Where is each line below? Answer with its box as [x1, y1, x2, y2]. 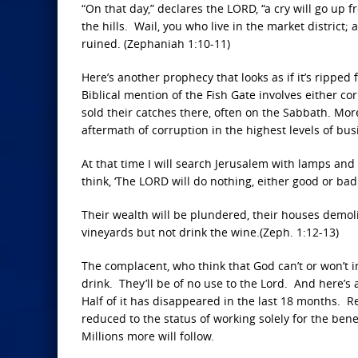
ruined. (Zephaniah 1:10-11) [82, 36, 230, 51]
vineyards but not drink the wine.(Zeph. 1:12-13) [82, 225, 339, 240]
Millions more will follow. [82, 328, 214, 344]
